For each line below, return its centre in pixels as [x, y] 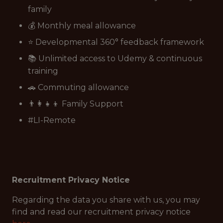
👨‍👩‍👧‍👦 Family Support [76, 104]
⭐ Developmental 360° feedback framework [116, 42]
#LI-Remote [52, 120]
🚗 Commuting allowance [78, 87]
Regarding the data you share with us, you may [106, 200]
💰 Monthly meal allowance [82, 26]
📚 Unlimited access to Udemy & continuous [115, 58]
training [43, 71]
